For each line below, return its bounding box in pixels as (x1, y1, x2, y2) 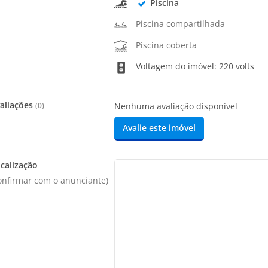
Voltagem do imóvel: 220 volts (133, 60, 255, 72)
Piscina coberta (136, 39, 197, 51)
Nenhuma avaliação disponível (114, 100, 238, 112)
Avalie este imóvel (123, 122, 196, 134)
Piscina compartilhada (136, 18, 226, 30)
